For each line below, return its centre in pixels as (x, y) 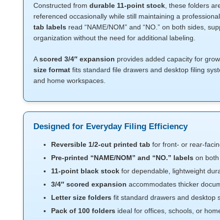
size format (52, 69)
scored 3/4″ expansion (77, 59)
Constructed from (61, 5)
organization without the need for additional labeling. (114, 38)
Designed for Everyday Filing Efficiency (110, 126)
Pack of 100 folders (83, 210)
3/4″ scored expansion (89, 184)
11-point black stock (85, 171)
